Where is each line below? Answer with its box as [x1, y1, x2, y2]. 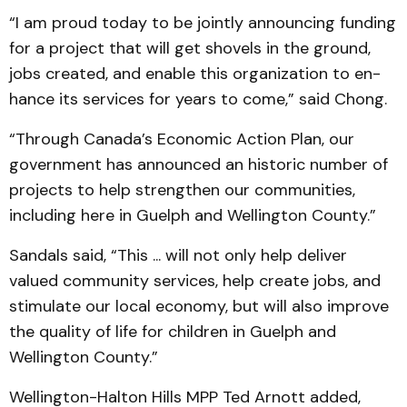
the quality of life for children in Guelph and [9, 321, 336, 342]
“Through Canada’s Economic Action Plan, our [9, 128, 354, 150]
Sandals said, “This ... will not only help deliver [9, 244, 347, 266]
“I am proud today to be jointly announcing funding [9, 12, 396, 34]
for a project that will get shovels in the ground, [9, 37, 371, 59]
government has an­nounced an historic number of [9, 154, 388, 175]
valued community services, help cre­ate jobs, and [9, 270, 381, 292]
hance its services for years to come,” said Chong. [9, 88, 387, 110]
